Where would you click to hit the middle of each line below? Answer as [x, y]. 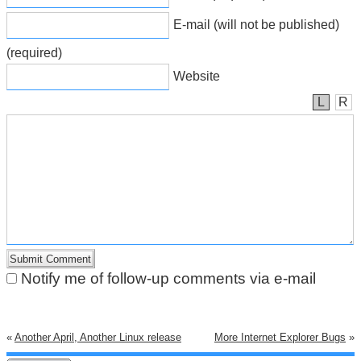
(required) [34, 53]
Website [197, 77]
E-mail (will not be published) [256, 25]
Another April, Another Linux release [98, 338]
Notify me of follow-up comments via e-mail [168, 279]
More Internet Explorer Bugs [280, 338]
